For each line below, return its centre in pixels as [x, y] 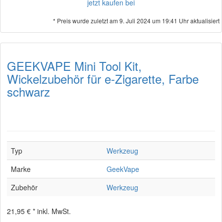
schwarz [28, 91]
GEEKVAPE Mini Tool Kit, [74, 66]
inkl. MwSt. [54, 211]
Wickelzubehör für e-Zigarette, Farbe [103, 79]
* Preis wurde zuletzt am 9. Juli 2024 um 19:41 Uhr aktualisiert [136, 21]
